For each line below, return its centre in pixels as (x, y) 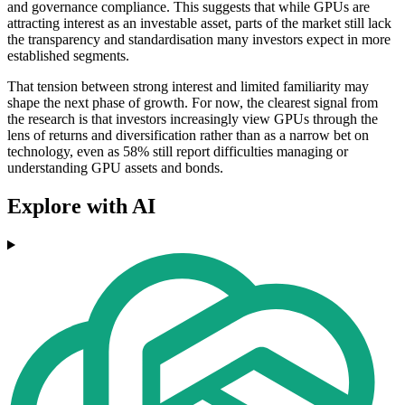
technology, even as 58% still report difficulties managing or (178, 152)
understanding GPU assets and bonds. (115, 168)
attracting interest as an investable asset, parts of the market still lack (199, 24)
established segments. (68, 56)
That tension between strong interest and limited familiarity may (188, 87)
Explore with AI (81, 207)
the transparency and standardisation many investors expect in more (199, 40)
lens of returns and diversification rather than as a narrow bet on (188, 136)
